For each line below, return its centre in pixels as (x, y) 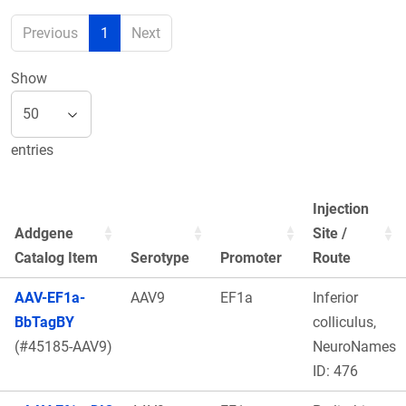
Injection (341, 208)
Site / (330, 233)
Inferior (335, 297)
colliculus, (344, 322)
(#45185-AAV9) (63, 346)
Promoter (251, 257)
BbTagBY (44, 322)
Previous (50, 34)
